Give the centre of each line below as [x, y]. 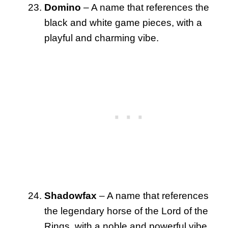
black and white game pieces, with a [123, 22]
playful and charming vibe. [102, 38]
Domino [63, 7]
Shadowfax [70, 195]
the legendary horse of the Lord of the [126, 211]
